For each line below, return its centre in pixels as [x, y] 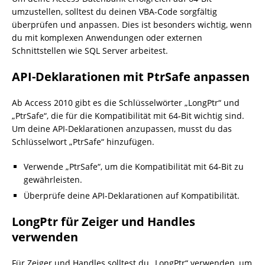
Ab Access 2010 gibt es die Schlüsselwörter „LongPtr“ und [126, 103]
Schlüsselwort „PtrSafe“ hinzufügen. [83, 142]
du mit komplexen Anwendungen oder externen [107, 38]
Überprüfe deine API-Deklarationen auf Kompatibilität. [132, 195]
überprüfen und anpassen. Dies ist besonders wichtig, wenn [132, 25]
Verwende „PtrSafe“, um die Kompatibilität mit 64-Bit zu [134, 167]
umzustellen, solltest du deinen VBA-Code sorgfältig [114, 12]
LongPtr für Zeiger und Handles [104, 222]
